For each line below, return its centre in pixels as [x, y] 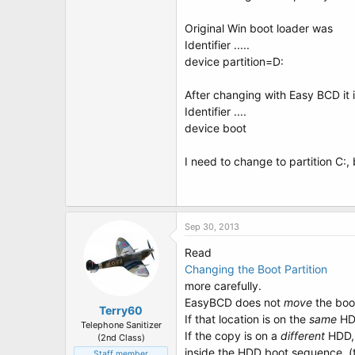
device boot [216, 128]
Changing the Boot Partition [256, 269]
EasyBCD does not [234, 302]
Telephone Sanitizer [121, 325]
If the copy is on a [233, 336]
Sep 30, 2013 [212, 227]
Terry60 [121, 310]
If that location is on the [247, 319]
